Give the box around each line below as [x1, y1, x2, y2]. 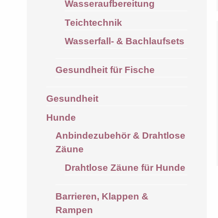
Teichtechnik [64, 17, 122, 28]
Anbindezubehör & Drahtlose [55, 130, 185, 141]
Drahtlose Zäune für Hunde [64, 162, 185, 173]
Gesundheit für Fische [55, 65, 155, 75]
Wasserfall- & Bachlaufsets [64, 36, 184, 47]
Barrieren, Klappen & [55, 191, 148, 201]
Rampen [55, 204, 93, 215]
